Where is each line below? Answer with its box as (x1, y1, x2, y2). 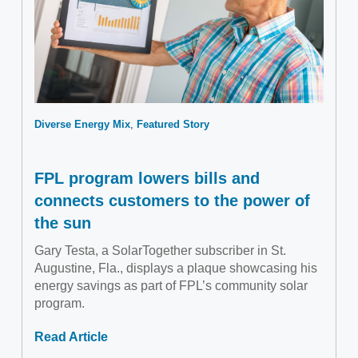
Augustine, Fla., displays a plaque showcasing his (34, 261, 317, 276)
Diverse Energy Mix (34, 118, 130, 131)
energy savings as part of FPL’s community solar (34, 279, 308, 293)
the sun (34, 214, 91, 233)
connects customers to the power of (34, 192, 310, 210)
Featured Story (137, 118, 209, 131)
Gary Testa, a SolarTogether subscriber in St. (34, 244, 286, 258)
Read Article (34, 330, 108, 344)
